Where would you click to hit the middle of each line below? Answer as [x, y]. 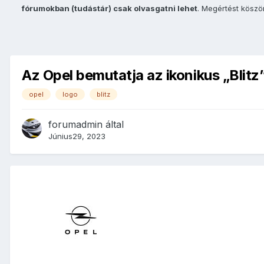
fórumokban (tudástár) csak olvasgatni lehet [110, 8]
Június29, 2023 [77, 136]
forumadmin [75, 125]
